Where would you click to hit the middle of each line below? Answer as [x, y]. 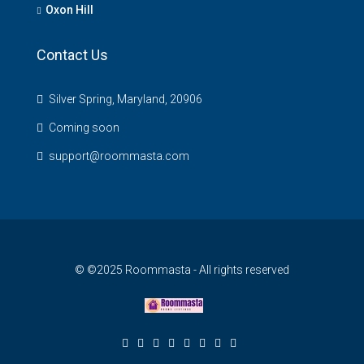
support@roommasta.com [119, 156]
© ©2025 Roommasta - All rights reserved [182, 270]
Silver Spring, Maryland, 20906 [124, 100]
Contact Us [72, 55]
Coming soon [83, 128]
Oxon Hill [69, 10]
